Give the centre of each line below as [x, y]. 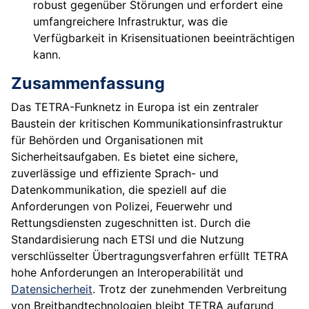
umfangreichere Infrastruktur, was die [130, 22]
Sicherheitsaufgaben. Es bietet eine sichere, [124, 157]
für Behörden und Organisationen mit [107, 140]
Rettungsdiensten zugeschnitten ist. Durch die [131, 223]
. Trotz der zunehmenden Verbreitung [190, 289]
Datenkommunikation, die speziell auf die [119, 190]
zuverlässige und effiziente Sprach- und [115, 173]
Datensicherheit [52, 289]
